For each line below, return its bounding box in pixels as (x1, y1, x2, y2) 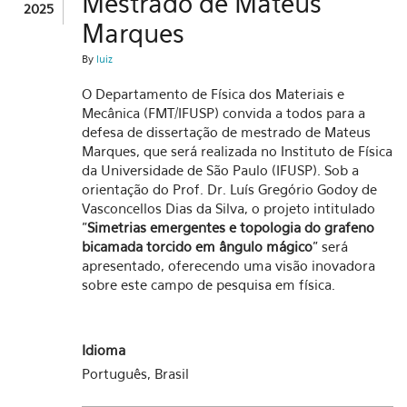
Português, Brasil (82, 365, 189, 382)
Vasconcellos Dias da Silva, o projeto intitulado (82, 200, 375, 216)
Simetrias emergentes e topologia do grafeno (87, 219, 374, 235)
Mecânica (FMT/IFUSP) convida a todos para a (82, 104, 365, 121)
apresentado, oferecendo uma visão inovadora (82, 257, 375, 273)
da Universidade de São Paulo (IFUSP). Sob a (82, 162, 359, 178)
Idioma (82, 342, 125, 358)
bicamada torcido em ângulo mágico (82, 238, 313, 254)
